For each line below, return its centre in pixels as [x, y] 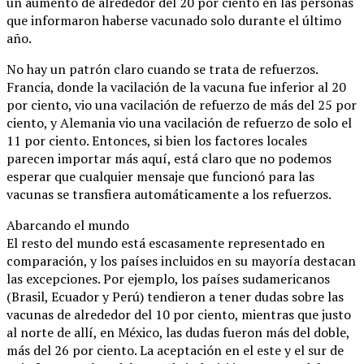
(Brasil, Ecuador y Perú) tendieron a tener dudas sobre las [175, 296]
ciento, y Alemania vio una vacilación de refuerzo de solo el [179, 122]
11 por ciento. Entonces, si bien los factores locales [157, 140]
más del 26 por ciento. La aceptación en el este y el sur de [175, 350]
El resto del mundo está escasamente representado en [166, 243]
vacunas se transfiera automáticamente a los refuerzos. [169, 194]
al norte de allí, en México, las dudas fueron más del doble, [178, 332]
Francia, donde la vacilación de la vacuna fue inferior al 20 [176, 87]
